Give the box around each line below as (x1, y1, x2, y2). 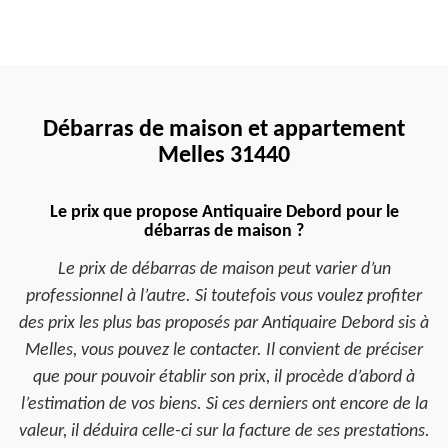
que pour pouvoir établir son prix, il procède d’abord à (33, 368, 415, 387)
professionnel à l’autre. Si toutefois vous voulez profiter (26, 287, 422, 306)
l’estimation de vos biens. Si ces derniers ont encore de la (20, 395, 428, 414)
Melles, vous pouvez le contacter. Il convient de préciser (25, 341, 423, 360)
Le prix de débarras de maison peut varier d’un (57, 260, 391, 279)
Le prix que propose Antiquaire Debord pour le (49, 203, 399, 222)
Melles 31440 (158, 144, 290, 168)
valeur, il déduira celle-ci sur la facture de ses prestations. (18, 422, 430, 441)
